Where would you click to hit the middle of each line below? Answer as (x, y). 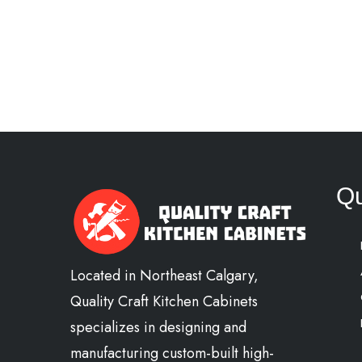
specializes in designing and (158, 328)
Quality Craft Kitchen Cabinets (164, 302)
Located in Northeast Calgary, (164, 276)
